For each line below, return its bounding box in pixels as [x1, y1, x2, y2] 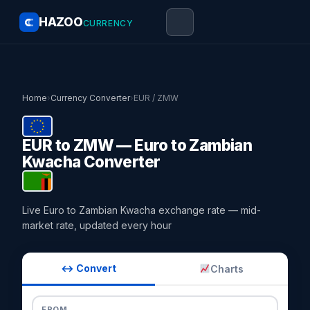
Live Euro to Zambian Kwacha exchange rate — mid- [22, 204, 261, 216]
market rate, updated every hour [22, 219, 172, 231]
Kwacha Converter [22, 152, 161, 171]
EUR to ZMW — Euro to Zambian [22, 136, 253, 154]
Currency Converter [51, 93, 130, 103]
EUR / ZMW [134, 93, 179, 103]
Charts [210, 262, 244, 275]
